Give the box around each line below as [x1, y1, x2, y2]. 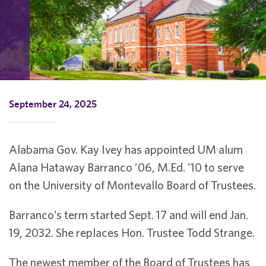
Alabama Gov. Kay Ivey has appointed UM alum [9, 142, 243, 156]
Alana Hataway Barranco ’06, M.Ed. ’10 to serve [9, 160, 244, 174]
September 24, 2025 [9, 98, 97, 110]
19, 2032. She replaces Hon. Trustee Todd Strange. [9, 226, 255, 239]
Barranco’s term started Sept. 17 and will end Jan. [9, 208, 248, 221]
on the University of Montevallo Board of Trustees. [9, 178, 256, 192]
